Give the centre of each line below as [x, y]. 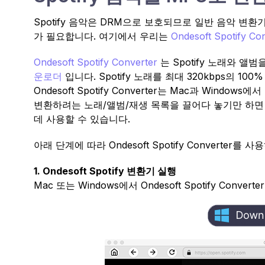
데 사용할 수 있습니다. [82, 119]
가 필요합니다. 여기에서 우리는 [102, 36]
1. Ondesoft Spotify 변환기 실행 [105, 171]
